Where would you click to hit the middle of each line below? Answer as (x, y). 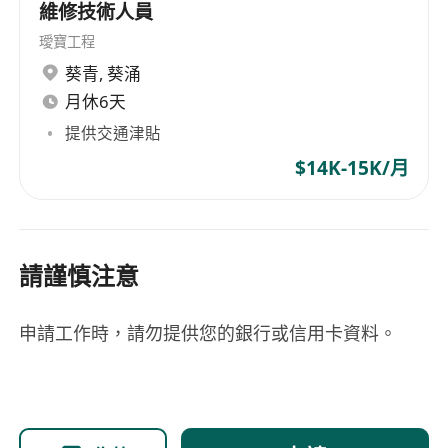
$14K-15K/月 (351, 168)
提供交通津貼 (113, 133)
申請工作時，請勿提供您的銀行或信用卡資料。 (208, 333)
